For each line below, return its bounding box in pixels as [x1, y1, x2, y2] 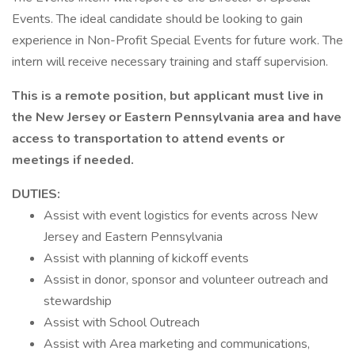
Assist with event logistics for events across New [44, 207, 318, 224]
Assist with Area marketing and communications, [44, 335, 310, 353]
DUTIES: [12, 185, 60, 203]
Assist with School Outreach [44, 314, 200, 331]
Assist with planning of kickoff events [44, 250, 249, 267]
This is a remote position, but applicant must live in [12, 87, 323, 105]
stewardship [44, 292, 112, 310]
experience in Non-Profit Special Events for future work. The [12, 32, 343, 49]
